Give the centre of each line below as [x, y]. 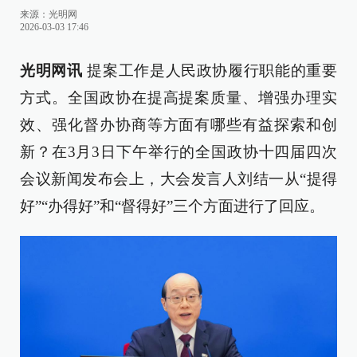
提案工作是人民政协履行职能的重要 [210, 71]
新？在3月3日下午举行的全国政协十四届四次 [178, 152]
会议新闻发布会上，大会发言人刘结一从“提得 [178, 179]
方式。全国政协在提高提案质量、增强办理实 [178, 98]
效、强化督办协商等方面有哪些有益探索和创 [178, 125]
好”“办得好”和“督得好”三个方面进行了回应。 [172, 206]
